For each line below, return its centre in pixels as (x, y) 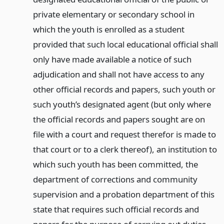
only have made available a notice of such (112, 59)
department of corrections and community (115, 179)
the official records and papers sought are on (119, 119)
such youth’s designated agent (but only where (122, 104)
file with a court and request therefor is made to (124, 134)
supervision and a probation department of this (123, 194)
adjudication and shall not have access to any (118, 74)
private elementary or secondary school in (113, 14)
